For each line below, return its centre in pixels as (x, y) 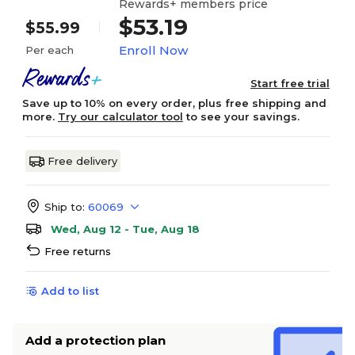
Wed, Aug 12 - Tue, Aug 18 (125, 229)
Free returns (78, 251)
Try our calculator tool (120, 116)
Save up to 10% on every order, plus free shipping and (174, 103)
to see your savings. (241, 116)
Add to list (70, 291)
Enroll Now (153, 50)
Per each (50, 50)
